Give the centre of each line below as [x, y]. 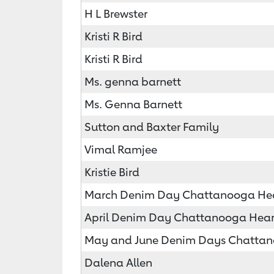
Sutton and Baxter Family [152, 127]
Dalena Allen [118, 262]
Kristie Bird [112, 172]
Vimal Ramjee [121, 149]
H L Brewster [116, 13]
